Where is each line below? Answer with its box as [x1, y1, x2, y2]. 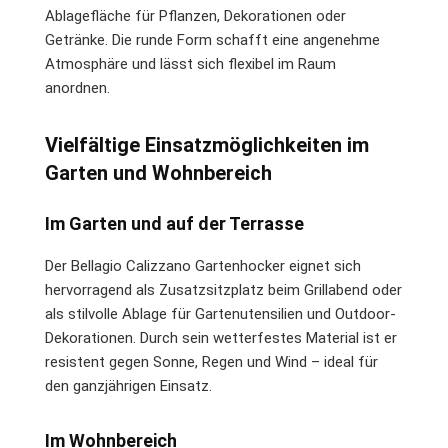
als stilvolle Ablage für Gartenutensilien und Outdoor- [45, 304, 396, 323]
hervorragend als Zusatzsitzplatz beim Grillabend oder [45, 280, 402, 299]
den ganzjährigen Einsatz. [45, 376, 212, 395]
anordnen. [45, 78, 110, 97]
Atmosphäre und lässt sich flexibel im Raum [45, 54, 336, 73]
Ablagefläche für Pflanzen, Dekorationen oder [45, 6, 346, 25]
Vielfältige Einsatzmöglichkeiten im [45, 132, 369, 157]
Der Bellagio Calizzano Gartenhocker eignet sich [45, 256, 361, 275]
